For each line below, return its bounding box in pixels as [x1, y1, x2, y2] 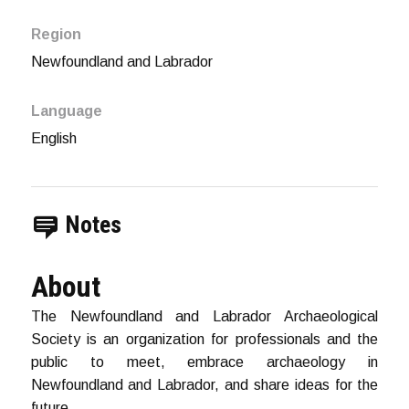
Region [30, 26, 81, 43]
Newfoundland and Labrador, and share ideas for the [30, 377, 379, 393]
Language [30, 103, 102, 120]
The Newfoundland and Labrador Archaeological [30, 309, 379, 325]
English [30, 131, 77, 147]
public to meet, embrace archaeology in [30, 354, 379, 371]
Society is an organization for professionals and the [30, 331, 379, 348]
